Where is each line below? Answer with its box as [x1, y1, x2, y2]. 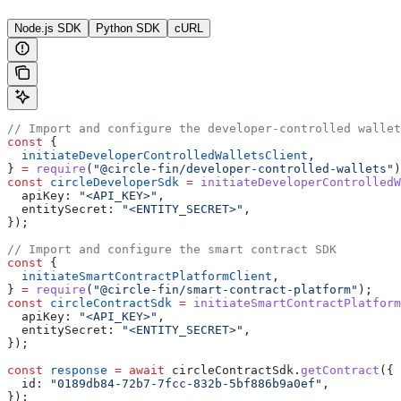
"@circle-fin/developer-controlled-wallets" [93, 162, 394, 176]
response [43, 363, 107, 378]
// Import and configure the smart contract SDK [7, 243, 337, 257]
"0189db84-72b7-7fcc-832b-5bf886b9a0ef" [43, 377, 322, 391]
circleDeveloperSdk [43, 175, 179, 190]
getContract [301, 363, 380, 378]
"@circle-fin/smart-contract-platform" [93, 283, 358, 297]
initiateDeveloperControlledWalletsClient [7, 149, 308, 163]
